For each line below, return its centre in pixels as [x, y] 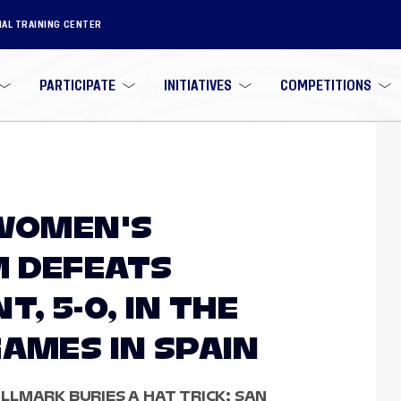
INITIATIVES [197, 85]
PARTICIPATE [78, 85]
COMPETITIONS [325, 85]
